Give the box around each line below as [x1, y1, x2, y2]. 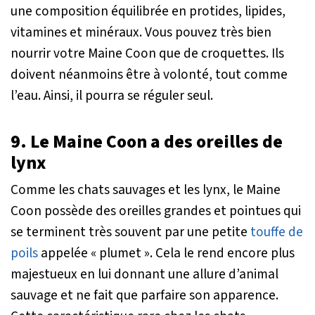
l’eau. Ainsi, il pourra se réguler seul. [11, 85, 213, 105]
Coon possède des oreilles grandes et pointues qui [11, 200, 301, 221]
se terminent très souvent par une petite [11, 221, 250, 242]
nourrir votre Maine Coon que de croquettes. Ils [11, 43, 284, 63]
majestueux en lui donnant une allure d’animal [11, 264, 278, 284]
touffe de [250, 221, 303, 242]
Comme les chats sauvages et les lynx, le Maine [11, 179, 281, 200]
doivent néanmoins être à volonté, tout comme [11, 64, 288, 84]
